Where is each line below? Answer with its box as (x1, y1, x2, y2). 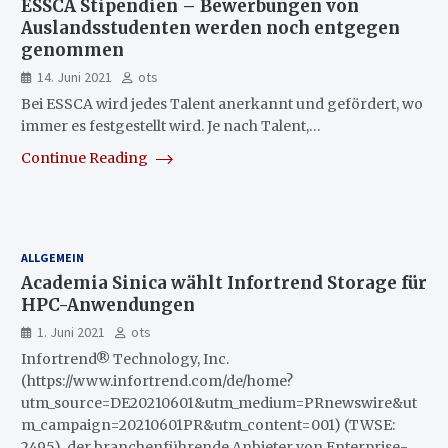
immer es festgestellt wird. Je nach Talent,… (20, 117, 321, 135)
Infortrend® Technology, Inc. (20, 350, 229, 368)
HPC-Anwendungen (20, 294, 195, 316)
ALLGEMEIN (20, 250, 84, 265)
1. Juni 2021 (36, 323, 105, 341)
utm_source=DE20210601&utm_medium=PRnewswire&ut (20, 394, 417, 412)
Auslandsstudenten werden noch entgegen (20, 17, 400, 39)
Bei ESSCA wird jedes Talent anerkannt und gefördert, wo (20, 95, 423, 113)
